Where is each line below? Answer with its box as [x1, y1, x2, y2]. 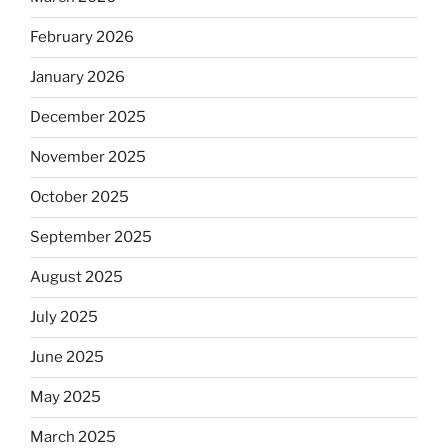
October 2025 [30, 188, 129, 207]
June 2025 [30, 348, 104, 367]
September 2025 [30, 228, 152, 247]
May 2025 [30, 388, 101, 407]
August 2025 [30, 268, 123, 287]
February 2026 [30, 28, 134, 47]
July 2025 [30, 308, 98, 327]
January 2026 [30, 68, 125, 87]
